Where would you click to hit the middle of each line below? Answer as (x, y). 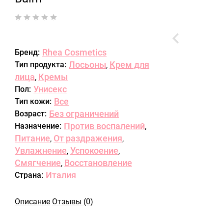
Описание (32, 202)
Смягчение (38, 163)
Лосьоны (87, 65)
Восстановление (98, 163)
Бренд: (27, 52)
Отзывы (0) (73, 202)
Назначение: (38, 126)
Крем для (129, 65)
